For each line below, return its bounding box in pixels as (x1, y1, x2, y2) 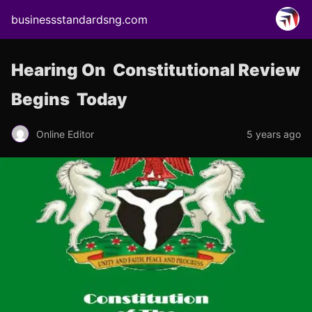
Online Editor (36, 127, 94, 140)
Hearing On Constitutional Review (11, 60, 300, 80)
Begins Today (11, 89, 127, 109)
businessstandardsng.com (11, 13, 148, 26)
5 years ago (247, 127, 301, 140)
